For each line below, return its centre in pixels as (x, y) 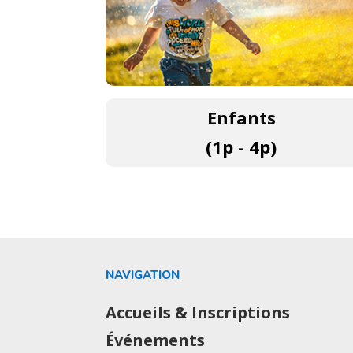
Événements (156, 340)
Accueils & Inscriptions (198, 312)
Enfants (241, 118)
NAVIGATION (143, 275)
